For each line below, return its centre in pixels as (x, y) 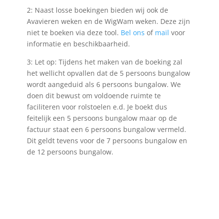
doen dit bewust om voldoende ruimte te (94, 96)
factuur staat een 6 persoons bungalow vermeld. (106, 130)
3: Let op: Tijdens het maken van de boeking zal (104, 62)
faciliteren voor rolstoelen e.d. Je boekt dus (97, 107)
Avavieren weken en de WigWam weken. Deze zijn (108, 22)
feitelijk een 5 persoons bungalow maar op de (102, 118)
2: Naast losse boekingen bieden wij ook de (97, 10)
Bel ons (132, 33)
